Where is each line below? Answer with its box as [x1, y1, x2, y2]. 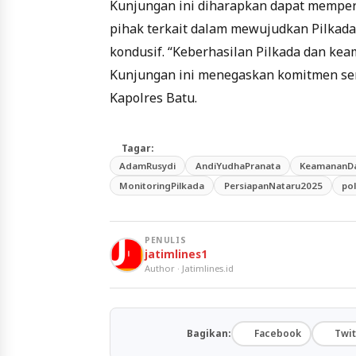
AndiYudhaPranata [195, 159, 281, 172]
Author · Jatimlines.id [145, 262, 234, 275]
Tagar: [122, 141, 154, 155]
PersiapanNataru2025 [223, 180, 323, 192]
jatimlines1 [145, 246, 207, 262]
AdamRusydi [119, 159, 176, 172]
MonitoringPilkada [119, 180, 205, 192]
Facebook [253, 327, 301, 341]
